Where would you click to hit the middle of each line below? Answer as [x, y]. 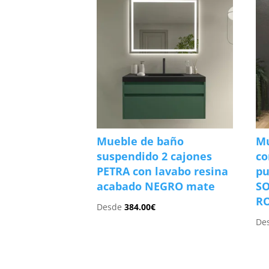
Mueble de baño [141, 141]
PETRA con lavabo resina [163, 171]
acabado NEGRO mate [156, 186]
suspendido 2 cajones [155, 156]
